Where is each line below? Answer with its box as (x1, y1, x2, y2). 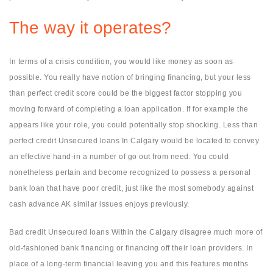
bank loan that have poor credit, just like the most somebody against (9, 184, 253, 193)
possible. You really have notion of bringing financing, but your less (9, 73, 251, 82)
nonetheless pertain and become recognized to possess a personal (9, 168, 251, 177)
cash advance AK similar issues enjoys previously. (9, 200, 190, 209)
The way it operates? (9, 18, 171, 38)
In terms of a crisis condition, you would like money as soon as (9, 57, 233, 66)
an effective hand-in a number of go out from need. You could (9, 152, 229, 161)
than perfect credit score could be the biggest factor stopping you (9, 89, 242, 98)
